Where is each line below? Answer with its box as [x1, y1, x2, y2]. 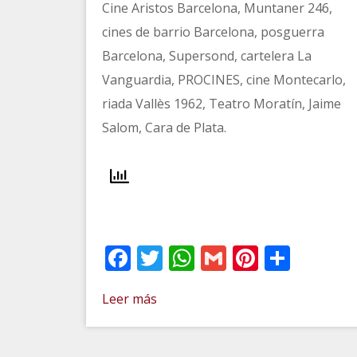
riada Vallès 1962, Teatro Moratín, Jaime [101, 95, 341, 112]
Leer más [101, 290, 157, 308]
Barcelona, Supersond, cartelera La [101, 47, 312, 65]
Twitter [162, 241, 248, 275]
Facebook [130, 241, 243, 275]
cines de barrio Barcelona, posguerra [101, 23, 324, 41]
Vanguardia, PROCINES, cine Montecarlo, [101, 71, 346, 88]
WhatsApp [194, 241, 317, 275]
